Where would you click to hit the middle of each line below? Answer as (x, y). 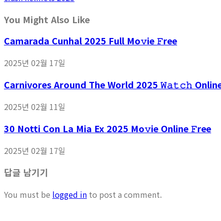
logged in (70, 195)
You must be (28, 195)
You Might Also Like (47, 19)
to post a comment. (124, 195)
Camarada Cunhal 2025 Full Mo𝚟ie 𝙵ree (91, 41)
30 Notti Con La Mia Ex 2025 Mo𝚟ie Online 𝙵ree (108, 129)
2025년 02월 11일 (35, 107)
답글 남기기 (26, 172)
